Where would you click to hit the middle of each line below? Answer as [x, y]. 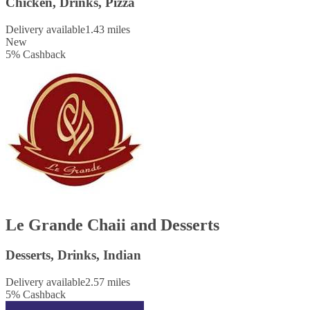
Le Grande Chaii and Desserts [112, 225]
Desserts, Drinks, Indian [73, 255]
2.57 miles [108, 282]
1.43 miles [108, 29]
